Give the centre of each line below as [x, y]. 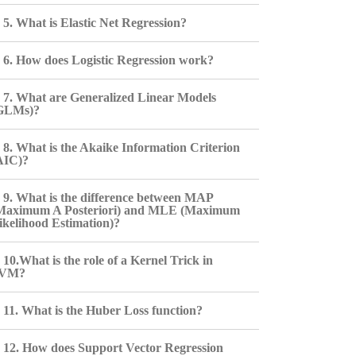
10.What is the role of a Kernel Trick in [108, 260]
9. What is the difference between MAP [108, 197]
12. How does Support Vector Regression [113, 348]
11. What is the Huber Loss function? [103, 310]
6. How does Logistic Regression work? [108, 60]
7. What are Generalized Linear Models [109, 97]
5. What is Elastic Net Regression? [95, 23]
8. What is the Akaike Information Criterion [121, 147]
